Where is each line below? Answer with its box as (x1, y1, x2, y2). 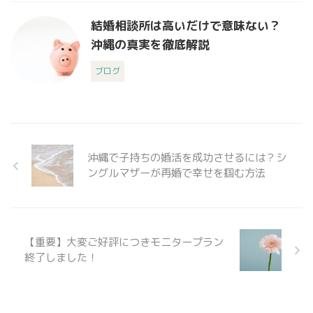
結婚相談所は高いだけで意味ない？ (91, 17, 281, 34)
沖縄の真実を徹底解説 (91, 36, 210, 53)
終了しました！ (24, 250, 98, 265)
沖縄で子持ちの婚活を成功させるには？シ (87, 150, 286, 166)
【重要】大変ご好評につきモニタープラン (24, 235, 224, 250)
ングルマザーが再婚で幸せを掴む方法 (87, 166, 265, 181)
